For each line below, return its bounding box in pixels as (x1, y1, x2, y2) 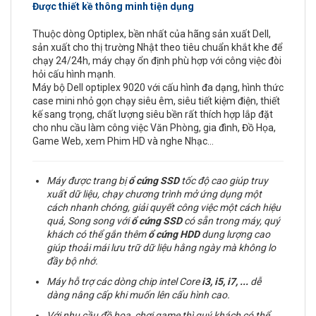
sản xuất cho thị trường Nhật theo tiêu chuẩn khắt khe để (32, 42, 282, 53)
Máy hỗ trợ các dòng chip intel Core (47, 276, 202, 287)
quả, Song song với (47, 215, 131, 226)
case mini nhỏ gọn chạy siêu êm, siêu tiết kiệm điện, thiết (32, 95, 280, 107)
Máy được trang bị (47, 175, 128, 186)
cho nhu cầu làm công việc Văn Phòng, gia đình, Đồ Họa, (32, 122, 276, 133)
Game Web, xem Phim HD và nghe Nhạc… (32, 135, 214, 147)
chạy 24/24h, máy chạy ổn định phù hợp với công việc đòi (32, 55, 281, 66)
